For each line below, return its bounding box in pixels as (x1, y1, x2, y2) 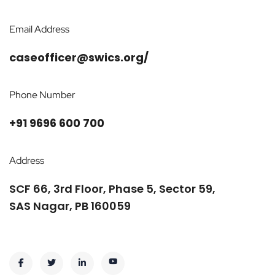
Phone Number (9, 88, 76, 102)
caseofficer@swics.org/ (9, 50, 149, 66)
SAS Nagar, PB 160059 (9, 198, 131, 214)
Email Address (9, 23, 69, 36)
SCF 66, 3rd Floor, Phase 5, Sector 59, (9, 181, 215, 197)
